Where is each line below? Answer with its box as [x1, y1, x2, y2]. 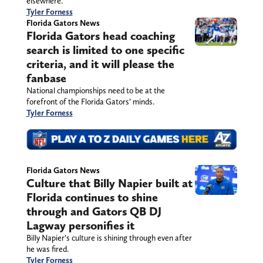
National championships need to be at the [26, 85, 165, 95]
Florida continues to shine [26, 190, 158, 205]
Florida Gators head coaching [26, 28, 175, 43]
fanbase [26, 70, 66, 85]
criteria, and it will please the [26, 56, 174, 71]
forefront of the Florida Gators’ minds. [26, 96, 154, 106]
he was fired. [26, 244, 69, 254]
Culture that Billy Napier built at [26, 176, 193, 191]
